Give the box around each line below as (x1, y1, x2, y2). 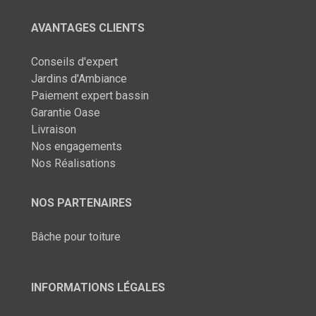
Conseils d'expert (31, 55, 118, 69)
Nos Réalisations (31, 157, 116, 171)
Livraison (31, 123, 76, 137)
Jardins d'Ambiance (31, 72, 127, 86)
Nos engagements (31, 140, 122, 154)
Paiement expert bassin (31, 89, 149, 103)
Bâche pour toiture (31, 230, 121, 244)
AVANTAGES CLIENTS (31, 21, 145, 35)
